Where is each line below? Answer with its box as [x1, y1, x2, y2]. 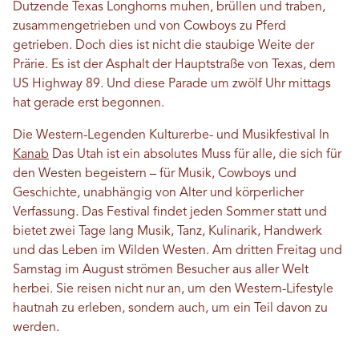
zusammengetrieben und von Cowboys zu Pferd [13, 20, 286, 33]
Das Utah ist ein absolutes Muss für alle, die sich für [49, 148, 341, 161]
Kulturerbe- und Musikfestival [149, 129, 316, 142]
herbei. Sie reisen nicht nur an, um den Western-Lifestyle [13, 283, 333, 296]
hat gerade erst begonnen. [13, 97, 164, 110]
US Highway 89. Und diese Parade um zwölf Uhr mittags [13, 78, 331, 91]
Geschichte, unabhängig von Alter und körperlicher [13, 187, 304, 200]
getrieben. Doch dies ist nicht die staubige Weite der [13, 39, 314, 52]
